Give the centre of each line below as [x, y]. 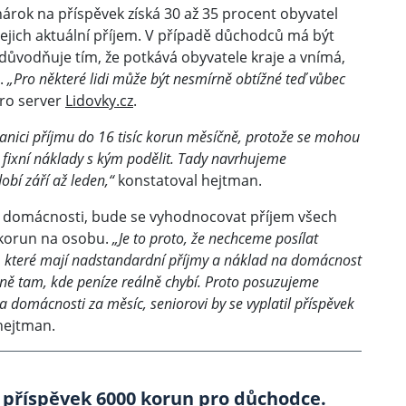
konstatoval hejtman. [188, 180]
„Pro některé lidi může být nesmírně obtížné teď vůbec [176, 78]
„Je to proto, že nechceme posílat [215, 238]
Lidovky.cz [99, 100]
